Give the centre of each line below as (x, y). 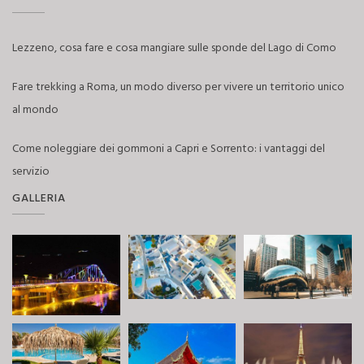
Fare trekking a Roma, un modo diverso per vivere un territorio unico (178, 87)
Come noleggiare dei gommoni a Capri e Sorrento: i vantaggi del (169, 149)
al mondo (35, 110)
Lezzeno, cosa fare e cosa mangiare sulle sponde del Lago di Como (174, 48)
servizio (31, 172)
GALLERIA (39, 199)
